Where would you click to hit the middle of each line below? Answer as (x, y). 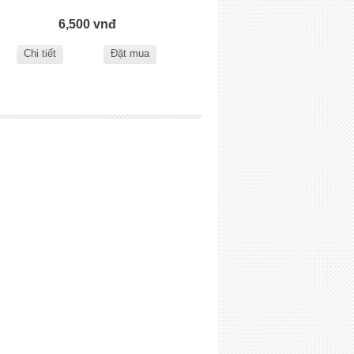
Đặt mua (130, 53)
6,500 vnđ (87, 24)
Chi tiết (40, 53)
